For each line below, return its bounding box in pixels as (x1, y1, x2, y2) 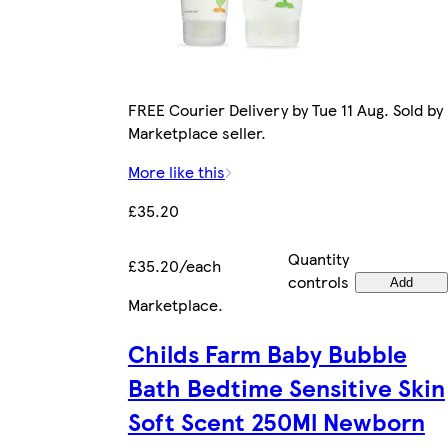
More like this (127, 159, 225, 183)
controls (287, 269, 349, 293)
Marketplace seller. (127, 120, 266, 144)
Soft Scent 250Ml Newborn (127, 403, 425, 438)
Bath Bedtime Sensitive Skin (127, 369, 445, 404)
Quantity (287, 246, 349, 270)
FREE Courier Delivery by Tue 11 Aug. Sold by (127, 97, 443, 121)
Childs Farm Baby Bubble (127, 335, 407, 370)
